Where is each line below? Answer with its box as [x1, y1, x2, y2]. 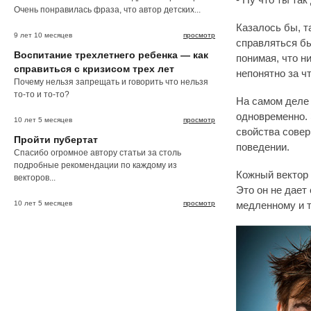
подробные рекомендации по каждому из [14, 160, 177, 170]
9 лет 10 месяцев [14, 31, 72, 39]
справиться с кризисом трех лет [14, 62, 174, 74]
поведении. [236, 142, 289, 153]
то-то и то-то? [14, 89, 69, 99]
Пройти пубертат [14, 133, 98, 145]
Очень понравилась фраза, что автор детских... [14, 4, 201, 15]
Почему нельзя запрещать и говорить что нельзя [14, 76, 208, 87]
